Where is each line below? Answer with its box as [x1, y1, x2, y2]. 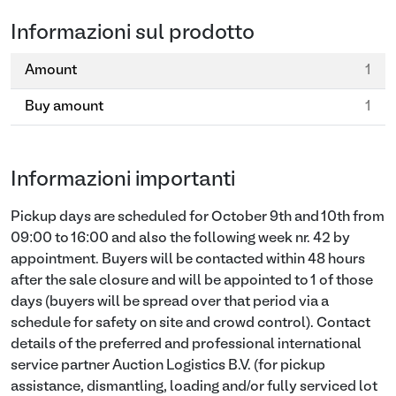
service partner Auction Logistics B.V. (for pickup [11, 360, 325, 372]
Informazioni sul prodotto [11, 25, 255, 42]
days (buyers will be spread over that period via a [11, 296, 329, 308]
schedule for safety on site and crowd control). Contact [11, 317, 370, 330]
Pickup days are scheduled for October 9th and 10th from [11, 211, 385, 224]
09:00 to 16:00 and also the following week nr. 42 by [11, 232, 350, 245]
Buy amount [25, 101, 103, 113]
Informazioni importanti [11, 171, 235, 189]
